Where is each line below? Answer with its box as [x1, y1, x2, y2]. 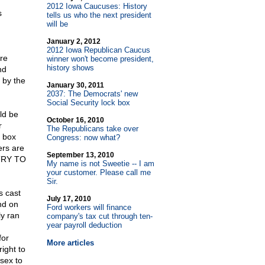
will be [46, 20, 68, 28]
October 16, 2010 [46, 116, 104, 124]
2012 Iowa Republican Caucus [46, 46, 150, 54]
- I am [134, 159, 154, 168]
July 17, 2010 [46, 195, 91, 203]
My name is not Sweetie [46, 159, 132, 168]
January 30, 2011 [46, 81, 104, 89]
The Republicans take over [46, 124, 138, 133]
